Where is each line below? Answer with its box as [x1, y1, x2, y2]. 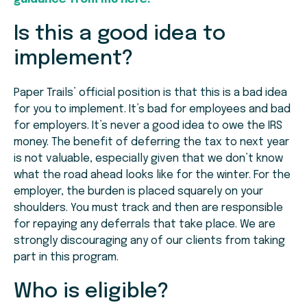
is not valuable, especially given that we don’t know [14, 153, 283, 165]
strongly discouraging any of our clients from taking [14, 235, 285, 247]
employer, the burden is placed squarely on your [14, 186, 263, 198]
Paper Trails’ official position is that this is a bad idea [14, 87, 287, 99]
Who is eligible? [14, 281, 169, 303]
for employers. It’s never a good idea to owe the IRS [14, 120, 282, 132]
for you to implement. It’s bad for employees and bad [14, 103, 291, 116]
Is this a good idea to [14, 23, 225, 45]
